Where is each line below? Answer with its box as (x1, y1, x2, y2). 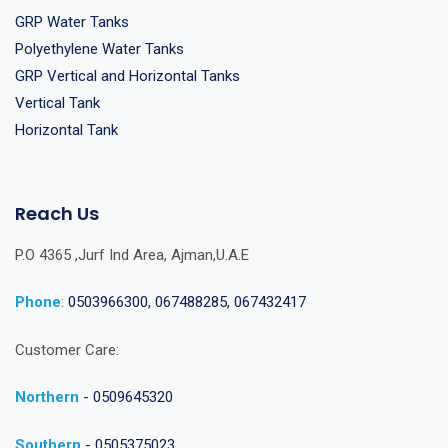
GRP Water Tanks (15, 12, 129, 31)
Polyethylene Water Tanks (15, 39, 184, 58)
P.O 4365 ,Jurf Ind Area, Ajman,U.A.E (15, 245, 249, 264)
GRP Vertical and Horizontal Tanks (15, 66, 240, 85)
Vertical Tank (15, 93, 100, 112)
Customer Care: (15, 340, 123, 359)
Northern (15, 388, 79, 407)
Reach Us (15, 200, 99, 226)
